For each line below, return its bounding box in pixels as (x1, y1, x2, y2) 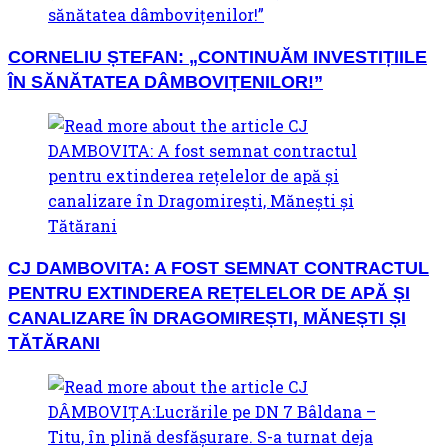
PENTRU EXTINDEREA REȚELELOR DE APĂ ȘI (8, 282, 410, 303)
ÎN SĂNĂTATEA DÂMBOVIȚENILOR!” (8, 71, 323, 92)
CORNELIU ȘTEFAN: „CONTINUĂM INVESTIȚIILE (8, 46, 427, 67)
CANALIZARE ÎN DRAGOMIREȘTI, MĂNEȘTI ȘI (8, 307, 406, 328)
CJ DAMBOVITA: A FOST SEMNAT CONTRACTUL (8, 257, 429, 278)
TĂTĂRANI (8, 332, 100, 353)
